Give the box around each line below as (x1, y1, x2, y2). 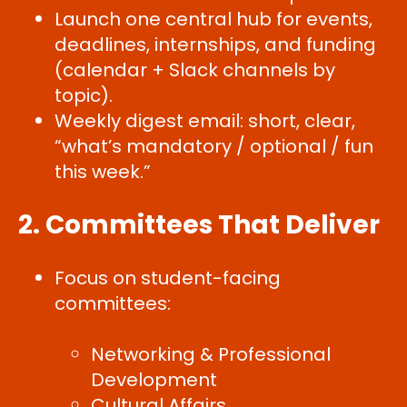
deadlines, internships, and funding (55, 32, 376, 57)
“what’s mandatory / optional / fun (55, 134, 373, 159)
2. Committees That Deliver (18, 207, 380, 243)
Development (91, 367, 217, 392)
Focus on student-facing (55, 265, 281, 291)
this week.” (55, 159, 151, 184)
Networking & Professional (91, 342, 331, 367)
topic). (55, 83, 113, 108)
